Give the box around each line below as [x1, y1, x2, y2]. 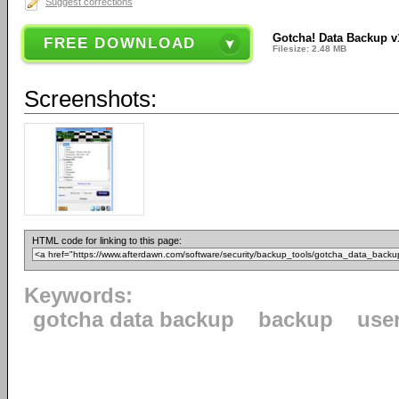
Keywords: [24, 284, 133, 308]
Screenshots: [24, 85, 157, 113]
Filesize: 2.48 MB [273, 44, 347, 53]
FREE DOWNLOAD [43, 35, 196, 52]
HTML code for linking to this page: [32, 235, 182, 247]
